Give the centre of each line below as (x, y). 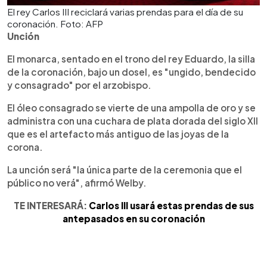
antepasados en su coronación (133, 218)
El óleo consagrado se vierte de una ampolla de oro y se (131, 107)
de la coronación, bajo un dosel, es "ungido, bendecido (131, 72)
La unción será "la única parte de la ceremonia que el (125, 169)
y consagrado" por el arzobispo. (79, 85)
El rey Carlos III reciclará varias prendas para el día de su (125, 11)
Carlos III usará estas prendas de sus (171, 205)
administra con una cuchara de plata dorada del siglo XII (133, 120)
